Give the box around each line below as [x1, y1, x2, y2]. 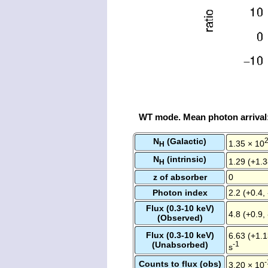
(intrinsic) [165, 154, 206, 164]
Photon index [152, 187, 208, 197]
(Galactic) [165, 136, 206, 146]
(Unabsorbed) [151, 239, 208, 249]
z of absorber [153, 172, 207, 182]
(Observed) [157, 212, 203, 223]
